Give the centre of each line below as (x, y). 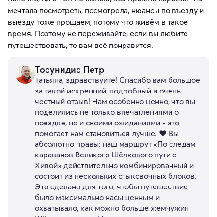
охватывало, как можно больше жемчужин (112, 208)
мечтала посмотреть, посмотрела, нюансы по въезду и (106, 10)
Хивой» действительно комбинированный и (114, 165)
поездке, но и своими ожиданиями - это (107, 123)
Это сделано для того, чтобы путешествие (111, 187)
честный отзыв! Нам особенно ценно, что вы (115, 101)
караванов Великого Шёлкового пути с (106, 155)
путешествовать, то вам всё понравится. (80, 45)
